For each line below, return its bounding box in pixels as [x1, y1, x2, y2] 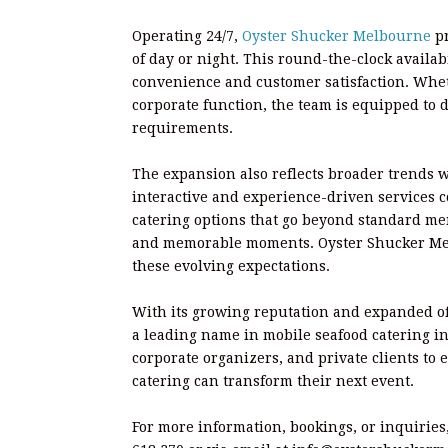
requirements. [132, 120, 233, 136]
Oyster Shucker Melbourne [242, 28, 435, 44]
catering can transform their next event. [132, 373, 414, 389]
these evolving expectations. [132, 258, 330, 274]
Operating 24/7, [132, 28, 242, 44]
